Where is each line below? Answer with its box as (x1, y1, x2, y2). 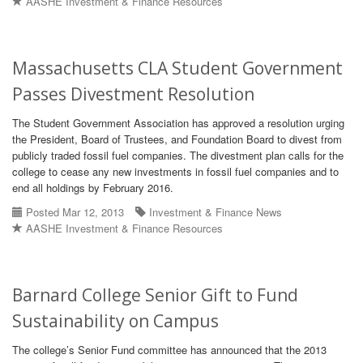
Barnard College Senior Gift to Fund (12, 284, 298, 306)
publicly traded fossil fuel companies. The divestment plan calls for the (12, 147, 344, 163)
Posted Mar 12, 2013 (23, 204, 124, 220)
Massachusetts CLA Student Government (12, 57, 343, 79)
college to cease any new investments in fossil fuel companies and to (12, 164, 339, 179)
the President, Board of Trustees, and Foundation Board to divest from (12, 131, 342, 147)
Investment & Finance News (149, 204, 282, 220)
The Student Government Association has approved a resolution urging (12, 115, 344, 130)
